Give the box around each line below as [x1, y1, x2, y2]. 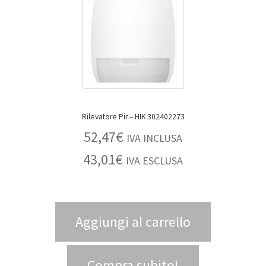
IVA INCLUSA [126, 131, 182, 145]
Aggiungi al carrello [75, 212, 191, 231]
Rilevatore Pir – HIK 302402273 [129, 111, 185, 122]
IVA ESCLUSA [126, 153, 183, 167]
